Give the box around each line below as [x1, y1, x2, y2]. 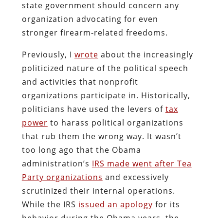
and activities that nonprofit [21, 76, 138, 87]
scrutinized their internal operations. [21, 185, 175, 196]
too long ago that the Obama [21, 144, 141, 155]
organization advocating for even [21, 13, 158, 24]
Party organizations [21, 171, 103, 182]
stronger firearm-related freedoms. [21, 27, 168, 38]
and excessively [102, 171, 169, 182]
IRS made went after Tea [91, 158, 192, 169]
